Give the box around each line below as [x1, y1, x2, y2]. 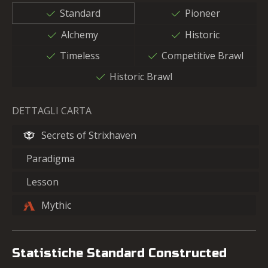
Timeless [59, 49, 100, 62]
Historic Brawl [109, 70, 172, 83]
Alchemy [61, 28, 98, 41]
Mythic [41, 199, 71, 212]
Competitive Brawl [161, 49, 243, 62]
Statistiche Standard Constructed [12, 246, 227, 261]
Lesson [26, 175, 59, 188]
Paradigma [26, 152, 75, 165]
